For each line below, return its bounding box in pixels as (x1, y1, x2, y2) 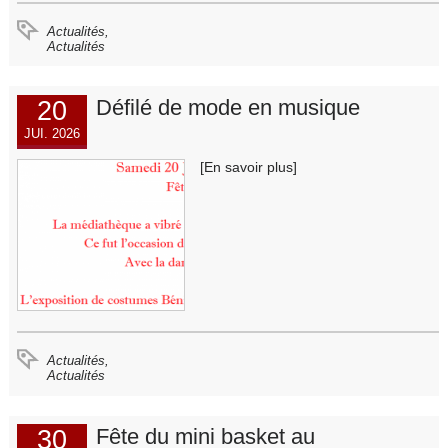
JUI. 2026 (24, 125, 81, 141)
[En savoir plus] (199, 158, 297, 175)
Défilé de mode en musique (95, 94, 360, 120)
